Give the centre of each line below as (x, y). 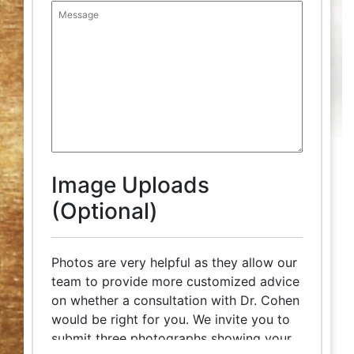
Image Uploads (130, 185)
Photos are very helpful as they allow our (174, 262)
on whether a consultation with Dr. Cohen (175, 300)
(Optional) (105, 211)
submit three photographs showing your (171, 338)
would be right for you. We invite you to (171, 319)
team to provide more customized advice (175, 281)
